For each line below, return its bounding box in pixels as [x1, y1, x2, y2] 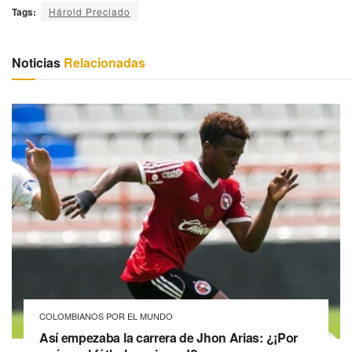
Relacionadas [60, 53, 145, 72]
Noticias [12, 53, 60, 72]
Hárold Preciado [49, 5, 130, 19]
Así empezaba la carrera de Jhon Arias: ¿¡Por [39, 328, 298, 347]
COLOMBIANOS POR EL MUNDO [39, 310, 173, 323]
